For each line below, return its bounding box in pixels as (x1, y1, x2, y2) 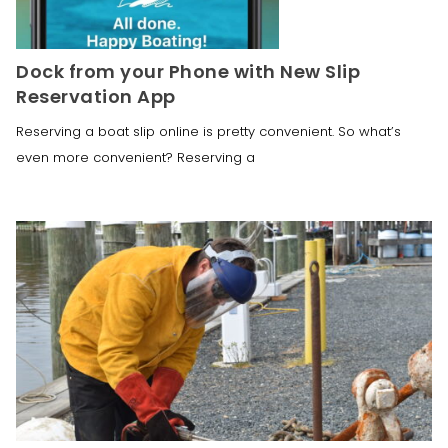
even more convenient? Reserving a (16, 147, 255, 167)
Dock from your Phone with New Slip (16, 58, 360, 84)
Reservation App (16, 83, 176, 109)
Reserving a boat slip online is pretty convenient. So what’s (16, 121, 401, 141)
